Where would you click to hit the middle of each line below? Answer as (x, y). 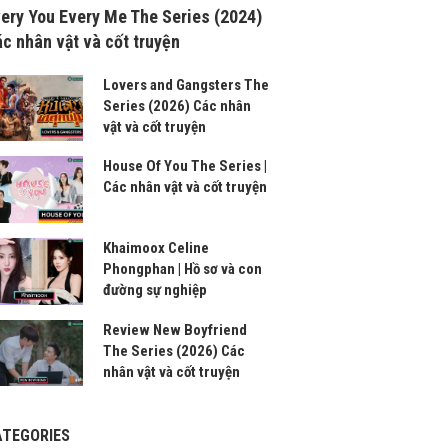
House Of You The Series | (185, 166)
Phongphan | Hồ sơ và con (183, 269)
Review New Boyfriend (175, 329)
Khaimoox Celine (156, 248)
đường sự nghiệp (155, 290)
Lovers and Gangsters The (186, 84)
